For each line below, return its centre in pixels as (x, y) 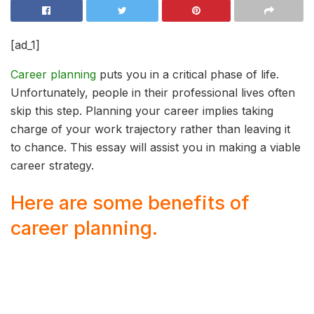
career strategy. (52, 166)
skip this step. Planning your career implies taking (142, 111)
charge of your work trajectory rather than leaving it (150, 129)
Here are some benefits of (130, 203)
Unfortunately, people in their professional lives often (153, 93)
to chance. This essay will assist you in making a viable (156, 148)
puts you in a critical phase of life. (187, 75)
